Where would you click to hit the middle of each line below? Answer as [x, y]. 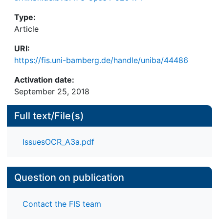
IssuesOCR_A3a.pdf [58, 142]
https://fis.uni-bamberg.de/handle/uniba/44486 [101, 60]
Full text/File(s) [49, 116]
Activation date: [44, 80]
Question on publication [69, 178]
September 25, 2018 [52, 91]
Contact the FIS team [62, 204]
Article [26, 29]
